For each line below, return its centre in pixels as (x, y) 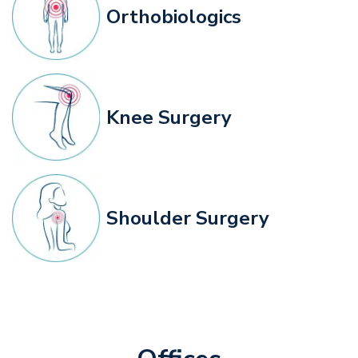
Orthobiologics (174, 16)
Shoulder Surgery (188, 218)
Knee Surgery (169, 117)
